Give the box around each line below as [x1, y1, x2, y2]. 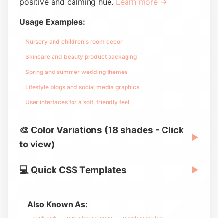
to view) [19, 139, 55, 150]
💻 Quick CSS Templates [19, 164, 127, 176]
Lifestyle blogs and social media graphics [25, 83, 139, 91]
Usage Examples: [19, 17, 85, 27]
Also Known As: [27, 200, 88, 209]
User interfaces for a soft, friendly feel [25, 98, 129, 106]
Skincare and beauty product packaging [25, 53, 137, 60]
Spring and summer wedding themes [25, 68, 127, 75]
